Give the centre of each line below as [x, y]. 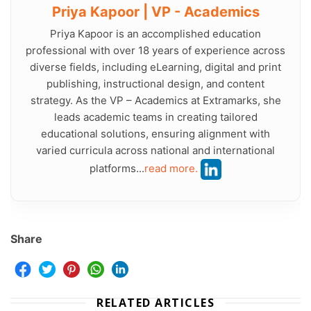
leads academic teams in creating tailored [155, 117]
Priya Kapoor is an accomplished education [155, 33]
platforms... [117, 168]
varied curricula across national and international [155, 150]
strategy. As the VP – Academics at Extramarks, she [155, 100]
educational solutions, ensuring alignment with [155, 133]
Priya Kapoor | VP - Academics [155, 11]
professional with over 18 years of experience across [155, 50]
